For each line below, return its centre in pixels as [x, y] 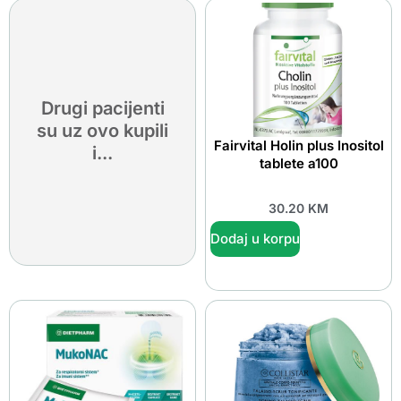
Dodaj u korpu [255, 239]
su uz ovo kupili [102, 131]
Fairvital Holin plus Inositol [299, 145]
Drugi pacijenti [102, 109]
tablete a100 [299, 163]
